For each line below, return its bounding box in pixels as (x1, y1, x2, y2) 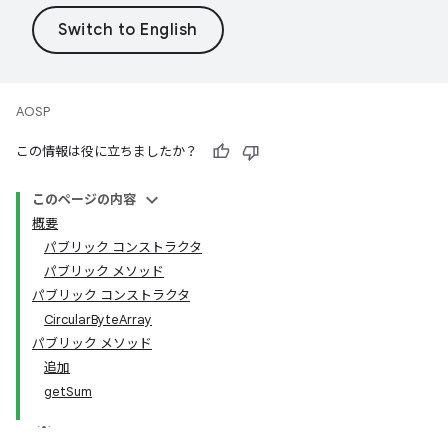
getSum (44, 383, 92, 400)
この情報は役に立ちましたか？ (16, 143, 198, 160)
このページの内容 (32, 191, 136, 208)
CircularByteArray (44, 311, 152, 328)
